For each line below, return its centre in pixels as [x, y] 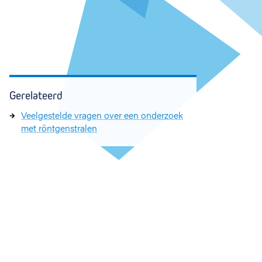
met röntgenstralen [59, 128]
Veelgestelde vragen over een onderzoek [102, 115]
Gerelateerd [36, 96]
